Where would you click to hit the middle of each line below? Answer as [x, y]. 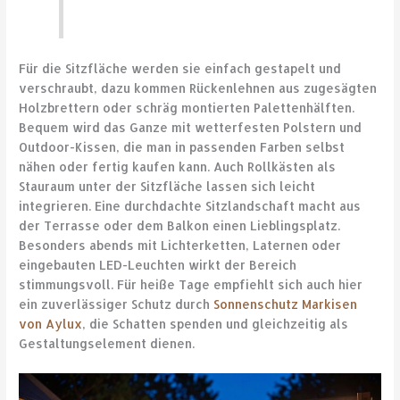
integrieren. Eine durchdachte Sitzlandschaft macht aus [190, 205]
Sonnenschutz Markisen [286, 304]
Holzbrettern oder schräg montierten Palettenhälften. [187, 107]
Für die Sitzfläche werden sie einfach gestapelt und [180, 68]
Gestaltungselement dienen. [107, 343]
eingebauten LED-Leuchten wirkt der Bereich [158, 264]
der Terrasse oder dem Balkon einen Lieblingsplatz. [180, 225]
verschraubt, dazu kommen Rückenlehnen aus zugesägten [198, 87]
